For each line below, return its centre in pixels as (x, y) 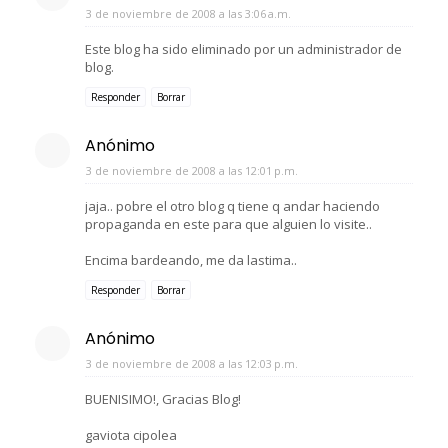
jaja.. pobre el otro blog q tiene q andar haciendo (232, 205)
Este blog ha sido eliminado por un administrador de (243, 48)
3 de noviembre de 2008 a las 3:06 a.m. (188, 13)
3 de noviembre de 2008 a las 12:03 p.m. (192, 363)
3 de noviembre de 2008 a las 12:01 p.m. (192, 170)
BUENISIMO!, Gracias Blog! (163, 398)
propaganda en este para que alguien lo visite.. (228, 223)
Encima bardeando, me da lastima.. (191, 259)
